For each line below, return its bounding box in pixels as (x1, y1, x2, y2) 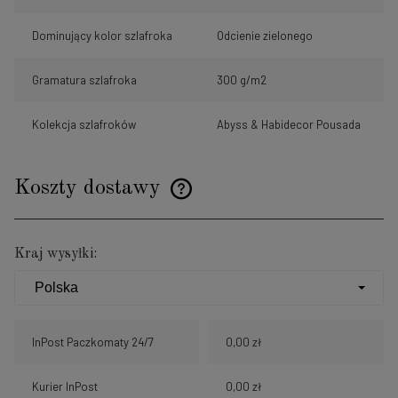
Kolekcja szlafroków (32, 117, 136, 132)
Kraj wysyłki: (14, 247, 97, 262)
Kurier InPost (32, 379, 98, 394)
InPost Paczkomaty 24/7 (32, 335, 154, 350)
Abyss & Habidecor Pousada (217, 117, 361, 132)
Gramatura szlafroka (32, 73, 137, 88)
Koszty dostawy (14, 178, 167, 200)
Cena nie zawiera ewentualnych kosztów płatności (32, 194, 282, 206)
